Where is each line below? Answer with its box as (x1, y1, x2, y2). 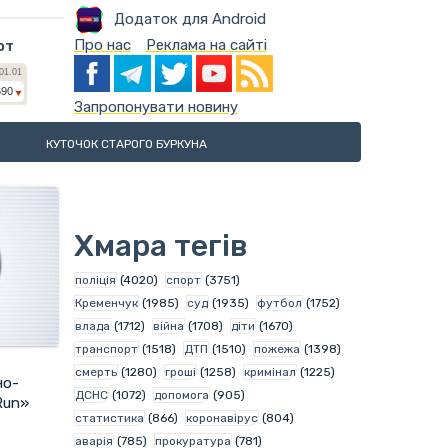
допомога (153, 387, 209, 402)
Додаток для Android (113, 9, 266, 28)
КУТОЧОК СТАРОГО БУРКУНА (46, 136, 208, 151)
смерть (74, 364, 117, 379)
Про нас (73, 36, 131, 54)
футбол (256, 295, 302, 310)
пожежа (253, 341, 300, 356)
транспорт (74, 341, 138, 356)
